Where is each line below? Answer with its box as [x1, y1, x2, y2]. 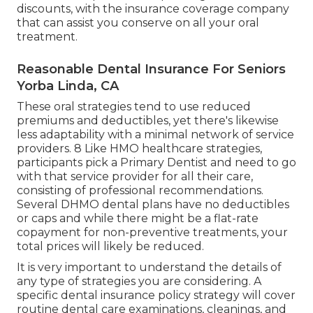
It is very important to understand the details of [17, 261, 282, 275]
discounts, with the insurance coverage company [17, 2, 289, 16]
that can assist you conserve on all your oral [17, 16, 259, 30]
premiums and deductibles [17, 114, 168, 128]
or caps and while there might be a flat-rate [17, 212, 259, 226]
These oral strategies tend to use [17, 100, 202, 114]
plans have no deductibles [139, 198, 289, 212]
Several [17, 198, 61, 212]
